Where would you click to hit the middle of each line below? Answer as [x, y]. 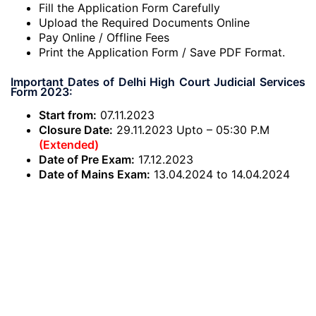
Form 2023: [42, 92]
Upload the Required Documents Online [144, 23]
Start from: [68, 115]
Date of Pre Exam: [87, 159]
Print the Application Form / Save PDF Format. [162, 52]
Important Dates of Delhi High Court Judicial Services [158, 82]
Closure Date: [76, 130]
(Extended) [69, 145]
